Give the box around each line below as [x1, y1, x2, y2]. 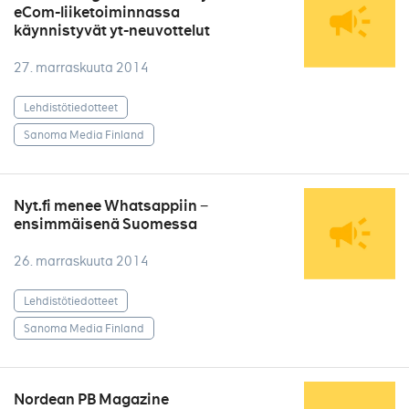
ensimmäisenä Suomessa [14, 215, 197, 234]
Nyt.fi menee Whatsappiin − [14, 196, 208, 215]
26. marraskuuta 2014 [14, 253, 149, 269]
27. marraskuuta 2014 [14, 59, 149, 76]
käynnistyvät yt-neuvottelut [14, 21, 210, 40]
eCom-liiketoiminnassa [14, 3, 180, 22]
